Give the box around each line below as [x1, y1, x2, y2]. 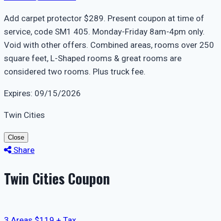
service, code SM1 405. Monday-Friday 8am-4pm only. [4, 26, 205, 37]
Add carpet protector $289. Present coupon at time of [4, 13, 204, 23]
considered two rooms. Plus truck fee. [4, 66, 146, 76]
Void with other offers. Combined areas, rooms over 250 [4, 39, 214, 50]
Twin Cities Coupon [4, 168, 110, 188]
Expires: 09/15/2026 [4, 88, 81, 98]
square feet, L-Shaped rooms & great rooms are [4, 53, 182, 63]
